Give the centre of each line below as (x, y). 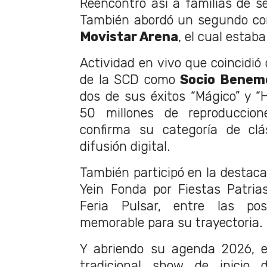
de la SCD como (130, 79)
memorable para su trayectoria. (171, 222)
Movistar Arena (129, 36)
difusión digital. (125, 146)
